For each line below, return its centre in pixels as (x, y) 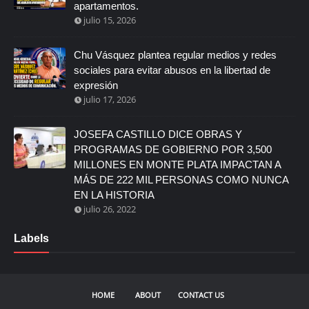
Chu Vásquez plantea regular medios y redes (175, 54)
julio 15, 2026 (110, 20)
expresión (96, 85)
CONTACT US (201, 295)
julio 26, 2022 (110, 209)
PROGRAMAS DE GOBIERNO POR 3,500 (173, 149)
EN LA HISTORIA (114, 195)
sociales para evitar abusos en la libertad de (172, 70)
